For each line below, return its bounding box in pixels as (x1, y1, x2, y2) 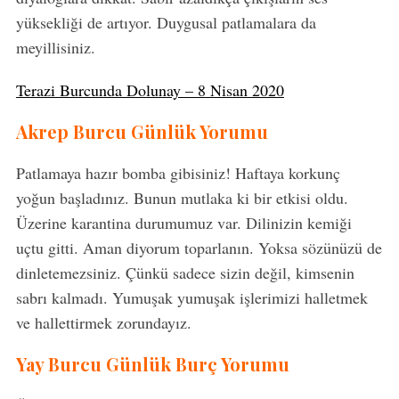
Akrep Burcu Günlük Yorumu (15, 119, 268, 144)
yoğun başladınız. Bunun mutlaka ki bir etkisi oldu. (15, 187, 348, 209)
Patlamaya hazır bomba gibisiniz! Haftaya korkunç (15, 162, 340, 184)
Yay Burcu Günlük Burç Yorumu (15, 352, 289, 377)
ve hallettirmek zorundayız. (15, 312, 191, 334)
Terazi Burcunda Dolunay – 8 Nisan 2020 (15, 79, 284, 102)
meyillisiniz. (15, 37, 95, 59)
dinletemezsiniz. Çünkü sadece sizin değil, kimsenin (15, 262, 354, 284)
